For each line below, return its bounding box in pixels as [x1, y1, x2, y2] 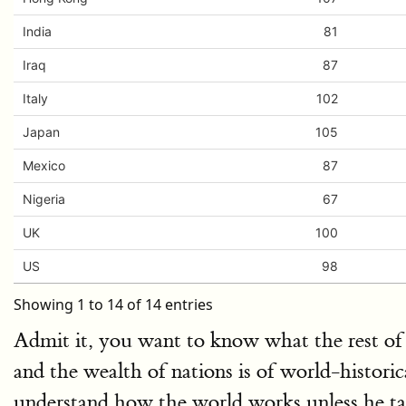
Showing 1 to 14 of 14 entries [14, 295, 213, 314]
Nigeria [23, 191, 65, 207]
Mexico [23, 158, 65, 173]
